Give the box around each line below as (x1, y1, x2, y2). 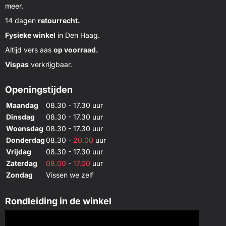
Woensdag (6, 124, 43, 133)
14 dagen (5, 16, 38, 25)
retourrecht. (38, 16, 80, 25)
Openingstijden (5, 84, 73, 95)
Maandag (6, 100, 38, 109)
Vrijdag (6, 147, 31, 156)
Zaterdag (6, 158, 37, 167)
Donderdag (6, 135, 45, 144)
